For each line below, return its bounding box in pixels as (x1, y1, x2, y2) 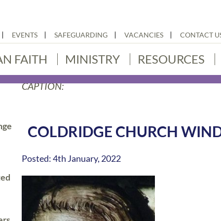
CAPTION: (22, 80, 64, 92)
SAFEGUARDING (54, 31, 108, 39)
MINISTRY (65, 52, 120, 66)
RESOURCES (138, 52, 205, 66)
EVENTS (12, 31, 37, 39)
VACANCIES (124, 31, 163, 39)
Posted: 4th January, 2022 (22, 153, 121, 164)
